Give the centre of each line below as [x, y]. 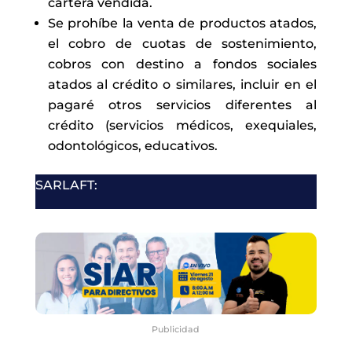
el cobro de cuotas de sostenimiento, [182, 44]
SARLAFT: [66, 185]
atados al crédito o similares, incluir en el [182, 85]
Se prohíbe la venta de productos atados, [182, 24]
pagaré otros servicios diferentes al [182, 105]
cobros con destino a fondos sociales [182, 64]
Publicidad [176, 330]
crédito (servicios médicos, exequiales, [182, 126]
